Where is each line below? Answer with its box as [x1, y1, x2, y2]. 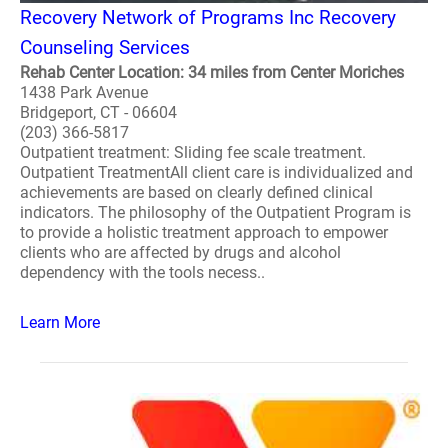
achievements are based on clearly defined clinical [20, 183, 373, 202]
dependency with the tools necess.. [20, 263, 265, 282]
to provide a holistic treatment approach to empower [20, 223, 388, 242]
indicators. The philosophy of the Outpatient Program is [20, 203, 411, 222]
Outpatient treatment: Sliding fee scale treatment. [20, 143, 366, 162]
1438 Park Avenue [20, 83, 148, 102]
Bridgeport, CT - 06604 [20, 103, 177, 122]
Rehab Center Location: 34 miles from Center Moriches [20, 63, 404, 82]
